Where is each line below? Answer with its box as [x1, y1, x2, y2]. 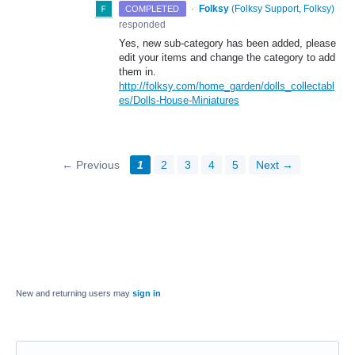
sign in [132, 288, 161, 299]
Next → [256, 158, 293, 172]
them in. [119, 66, 156, 78]
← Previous [62, 158, 120, 172]
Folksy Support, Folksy [234, 3, 331, 15]
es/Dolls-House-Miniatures [119, 94, 239, 107]
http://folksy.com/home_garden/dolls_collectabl [119, 80, 334, 93]
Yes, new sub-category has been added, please [119, 37, 336, 50]
